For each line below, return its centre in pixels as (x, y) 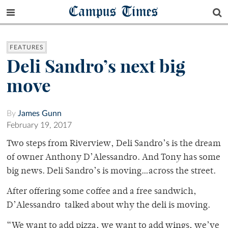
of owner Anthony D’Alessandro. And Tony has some (113, 158)
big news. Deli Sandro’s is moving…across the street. (111, 172)
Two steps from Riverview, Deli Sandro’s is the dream (114, 144)
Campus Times (114, 11)
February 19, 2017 (39, 125)
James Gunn (40, 114)
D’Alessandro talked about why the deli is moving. (110, 206)
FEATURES (27, 48)
